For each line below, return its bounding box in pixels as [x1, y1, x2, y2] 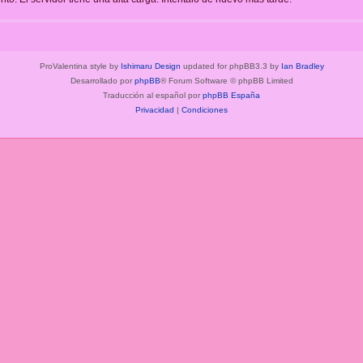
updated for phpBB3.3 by [180, 62, 281, 71]
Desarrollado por [70, 76, 135, 86]
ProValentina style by [39, 62, 121, 71]
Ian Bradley [280, 62, 324, 71]
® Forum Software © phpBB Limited [160, 76, 293, 86]
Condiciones [181, 105, 228, 115]
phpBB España [203, 91, 260, 100]
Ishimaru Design [120, 62, 181, 71]
